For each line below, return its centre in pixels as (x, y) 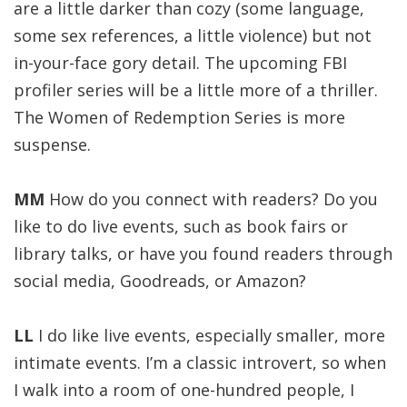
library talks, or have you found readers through (203, 253)
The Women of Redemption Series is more (179, 117)
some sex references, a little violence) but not (193, 35)
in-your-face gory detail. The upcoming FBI (180, 63)
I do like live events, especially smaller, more (212, 335)
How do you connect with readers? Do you (211, 199)
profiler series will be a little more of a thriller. (196, 90)
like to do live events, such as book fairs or (181, 226)
